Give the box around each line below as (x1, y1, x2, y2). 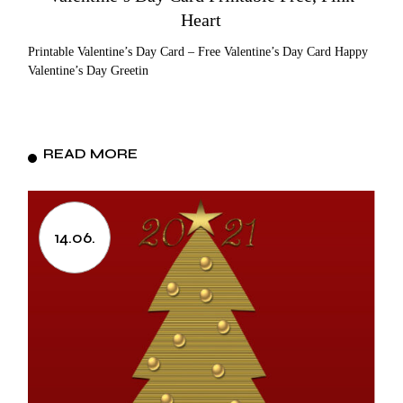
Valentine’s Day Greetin (28, 64, 149, 78)
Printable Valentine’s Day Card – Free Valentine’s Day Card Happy (28, 45, 369, 59)
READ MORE (43, 145, 139, 163)
